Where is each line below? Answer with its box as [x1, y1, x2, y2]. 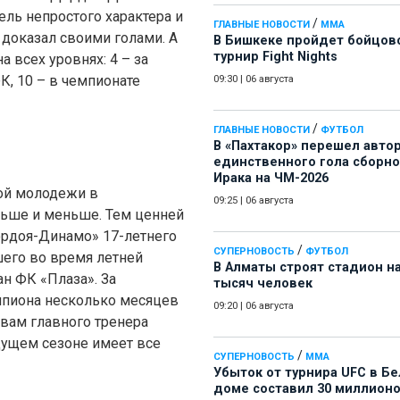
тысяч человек [213, 276, 312, 292]
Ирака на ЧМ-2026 [213, 171, 329, 187]
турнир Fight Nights [213, 49, 337, 65]
